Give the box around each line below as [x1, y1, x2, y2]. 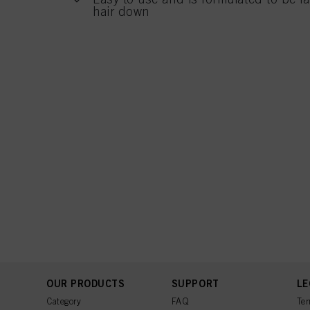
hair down [93, 4, 149, 19]
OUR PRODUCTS [46, 277, 125, 289]
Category [46, 296, 82, 307]
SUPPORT [171, 277, 219, 289]
